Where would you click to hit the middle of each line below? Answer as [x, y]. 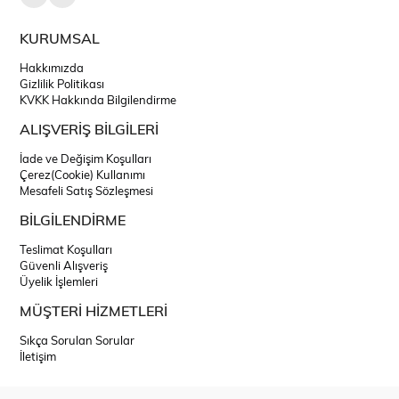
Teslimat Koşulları [66, 249]
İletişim [38, 356]
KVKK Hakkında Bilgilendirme [98, 99]
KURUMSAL [60, 37]
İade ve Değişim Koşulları [86, 158]
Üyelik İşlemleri [59, 281]
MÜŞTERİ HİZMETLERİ [94, 310]
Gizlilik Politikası [62, 83]
